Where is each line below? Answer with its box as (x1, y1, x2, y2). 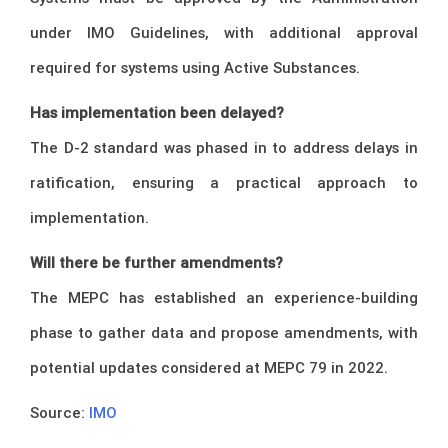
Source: (30, 403, 89, 423)
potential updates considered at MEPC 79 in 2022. (30, 358, 388, 378)
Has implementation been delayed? (30, 103, 284, 123)
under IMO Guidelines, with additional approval (30, 23, 418, 43)
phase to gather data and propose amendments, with (30, 323, 418, 343)
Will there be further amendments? (30, 253, 283, 273)
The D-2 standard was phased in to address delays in (30, 138, 418, 158)
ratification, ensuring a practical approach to (30, 173, 418, 193)
